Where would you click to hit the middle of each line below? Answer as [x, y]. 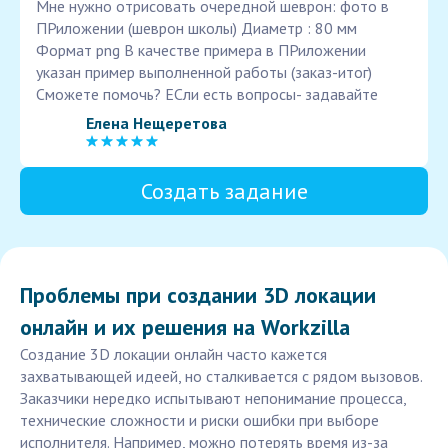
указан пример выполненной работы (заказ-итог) [204, 72]
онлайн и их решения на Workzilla [185, 327]
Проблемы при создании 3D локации [198, 295]
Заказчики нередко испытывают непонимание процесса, [213, 398]
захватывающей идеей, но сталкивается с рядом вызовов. [221, 376]
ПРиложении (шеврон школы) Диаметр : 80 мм [196, 28]
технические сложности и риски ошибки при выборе [199, 420]
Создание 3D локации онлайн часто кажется [173, 354]
